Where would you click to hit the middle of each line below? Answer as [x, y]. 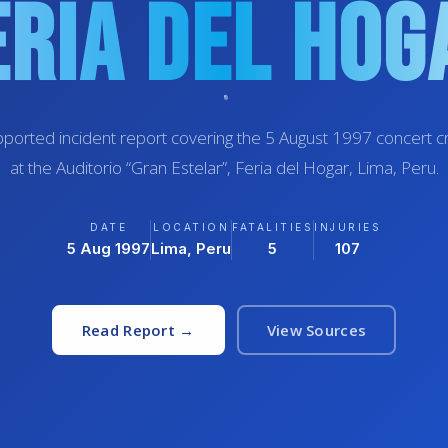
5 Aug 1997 [108, 248]
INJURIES [347, 227]
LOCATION [191, 227]
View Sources [316, 330]
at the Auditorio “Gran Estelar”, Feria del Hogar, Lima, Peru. [224, 167]
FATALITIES [272, 227]
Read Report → [138, 330]
